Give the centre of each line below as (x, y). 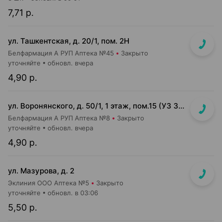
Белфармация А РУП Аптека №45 (61, 53)
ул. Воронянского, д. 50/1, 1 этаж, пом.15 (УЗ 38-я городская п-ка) (181, 106)
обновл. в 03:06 (73, 193)
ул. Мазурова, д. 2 (41, 171)
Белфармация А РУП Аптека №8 (59, 118)
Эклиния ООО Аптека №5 (49, 183)
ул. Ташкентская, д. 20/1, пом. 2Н (69, 41)
